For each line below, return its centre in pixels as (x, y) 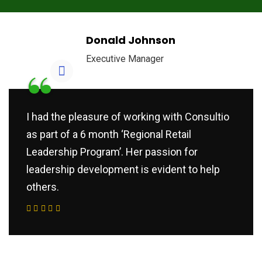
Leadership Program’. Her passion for (112, 152)
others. (43, 187)
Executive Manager (125, 59)
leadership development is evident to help (123, 170)
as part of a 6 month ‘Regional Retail (109, 135)
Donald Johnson (131, 40)
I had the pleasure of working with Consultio (128, 117)
